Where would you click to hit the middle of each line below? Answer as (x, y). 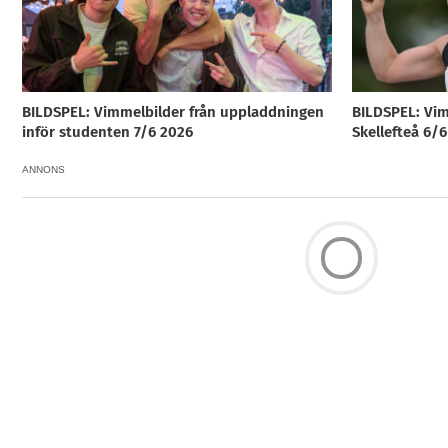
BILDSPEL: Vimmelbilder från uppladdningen (172, 112)
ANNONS (43, 170)
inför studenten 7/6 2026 (107, 132)
